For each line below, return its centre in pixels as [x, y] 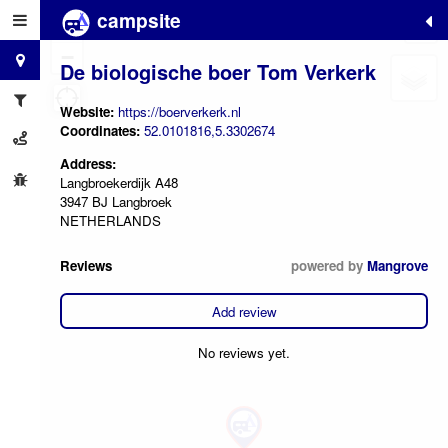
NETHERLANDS [110, 220]
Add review [244, 311]
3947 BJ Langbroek [116, 201]
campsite [136, 20]
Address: [88, 163]
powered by [329, 266]
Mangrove [397, 266]
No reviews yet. [244, 352]
